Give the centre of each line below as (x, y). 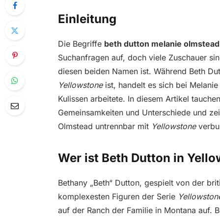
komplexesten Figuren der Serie (118, 196)
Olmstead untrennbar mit (104, 126)
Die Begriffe (81, 44)
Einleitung (87, 19)
